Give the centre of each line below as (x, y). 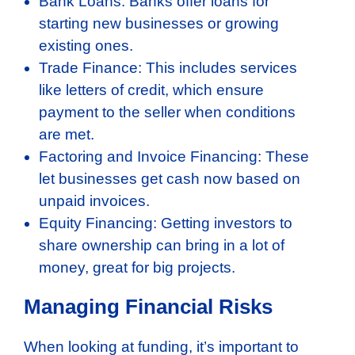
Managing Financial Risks (148, 306)
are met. (67, 134)
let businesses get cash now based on (170, 178)
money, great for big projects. (137, 267)
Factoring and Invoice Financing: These (174, 156)
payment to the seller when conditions (167, 112)
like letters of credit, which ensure (151, 90)
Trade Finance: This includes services (168, 67)
